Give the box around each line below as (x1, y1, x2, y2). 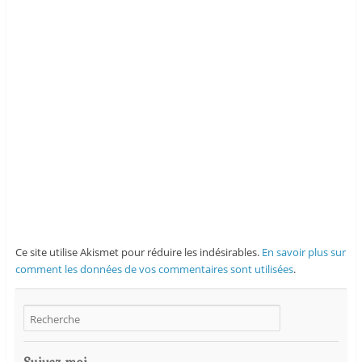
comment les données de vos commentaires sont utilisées (15, 262, 293, 277)
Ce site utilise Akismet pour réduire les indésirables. (15, 245, 262, 260)
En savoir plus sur (261, 245, 346, 260)
